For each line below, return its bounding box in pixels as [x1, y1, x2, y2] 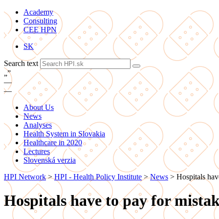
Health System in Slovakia [23, 130, 105, 138]
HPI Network [4, 173, 46, 181]
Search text [4, 59, 40, 67]
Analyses [23, 121, 52, 129]
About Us [23, 103, 54, 111]
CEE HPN [23, 25, 57, 34]
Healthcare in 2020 [23, 138, 82, 147]
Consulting [23, 17, 57, 25]
